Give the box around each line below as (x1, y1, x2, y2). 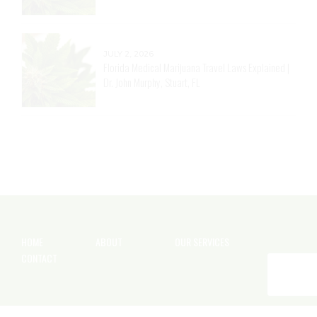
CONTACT (21, 250, 57, 266)
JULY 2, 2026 (103, 49, 154, 59)
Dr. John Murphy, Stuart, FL (103, 74, 201, 91)
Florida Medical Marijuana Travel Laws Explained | (103, 59, 290, 76)
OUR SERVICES (175, 234, 229, 250)
